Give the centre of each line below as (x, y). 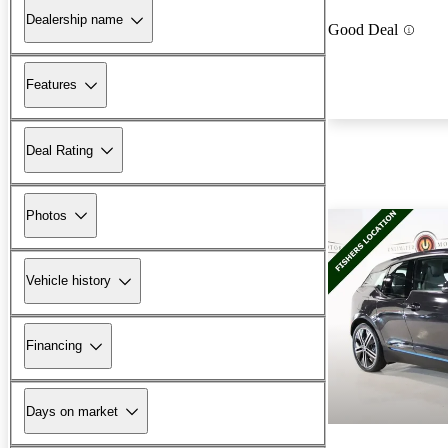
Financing (54, 346)
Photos (46, 215)
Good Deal (363, 30)
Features (51, 85)
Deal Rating (59, 150)
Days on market (72, 411)
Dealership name (74, 20)
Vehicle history (68, 281)
